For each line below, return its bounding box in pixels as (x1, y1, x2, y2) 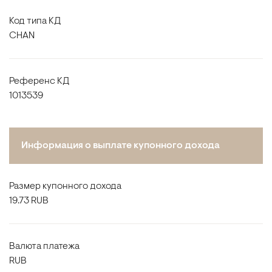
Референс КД (9, 76, 69, 86)
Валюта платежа (9, 242, 80, 251)
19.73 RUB (9, 196, 49, 206)
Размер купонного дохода (9, 182, 121, 191)
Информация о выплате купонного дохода (21, 141, 220, 151)
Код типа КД (9, 16, 61, 26)
